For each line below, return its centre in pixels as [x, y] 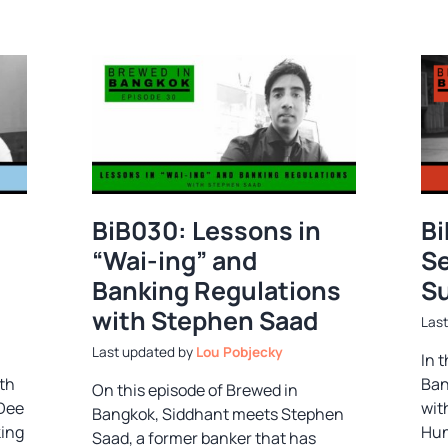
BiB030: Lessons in [207, 230]
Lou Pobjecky [240, 352]
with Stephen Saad [205, 320]
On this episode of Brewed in [195, 390]
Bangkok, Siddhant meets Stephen [218, 414]
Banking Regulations [217, 290]
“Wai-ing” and [175, 260]
